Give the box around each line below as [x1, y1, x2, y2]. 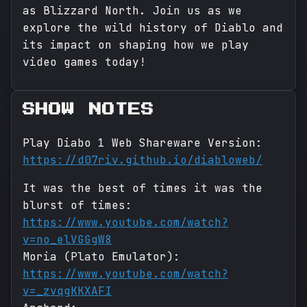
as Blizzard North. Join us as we [23, 3, 242, 19]
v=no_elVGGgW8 [23, 232, 112, 247]
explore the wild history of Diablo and [23, 21, 283, 36]
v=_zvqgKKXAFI [23, 284, 112, 299]
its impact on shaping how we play [23, 38, 249, 53]
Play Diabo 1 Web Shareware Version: [23, 136, 262, 151]
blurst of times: [23, 198, 132, 213]
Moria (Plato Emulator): [23, 249, 180, 265]
